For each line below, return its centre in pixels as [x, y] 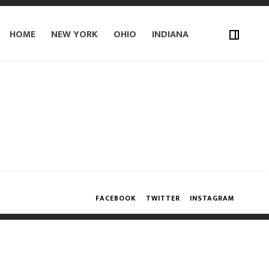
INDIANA [170, 35]
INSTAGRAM [212, 198]
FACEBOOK [116, 198]
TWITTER [163, 198]
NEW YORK [74, 35]
